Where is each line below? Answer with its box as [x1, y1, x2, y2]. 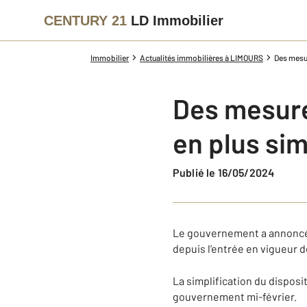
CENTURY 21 [44, 12, 127, 28]
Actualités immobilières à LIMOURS [140, 53, 263, 62]
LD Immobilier [131, 12, 223, 28]
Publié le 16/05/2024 [180, 166, 275, 179]
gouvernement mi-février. [173, 290, 297, 303]
